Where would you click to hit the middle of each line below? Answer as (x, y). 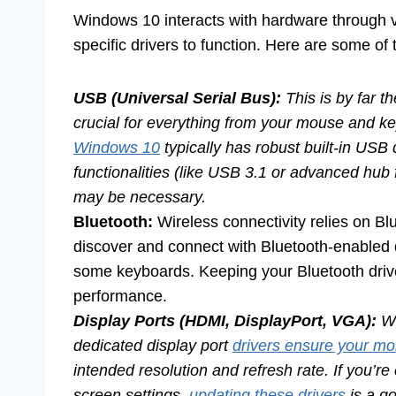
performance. (120, 296)
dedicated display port (153, 345)
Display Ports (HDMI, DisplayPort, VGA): (225, 320)
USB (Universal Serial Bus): (177, 98)
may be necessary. (140, 197)
